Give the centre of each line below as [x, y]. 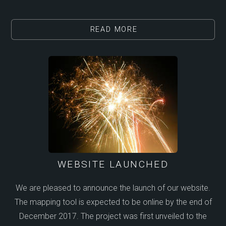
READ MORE [114, 30]
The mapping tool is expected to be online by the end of [113, 202]
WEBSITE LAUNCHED [113, 164]
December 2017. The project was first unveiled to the [113, 216]
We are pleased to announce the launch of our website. [113, 188]
